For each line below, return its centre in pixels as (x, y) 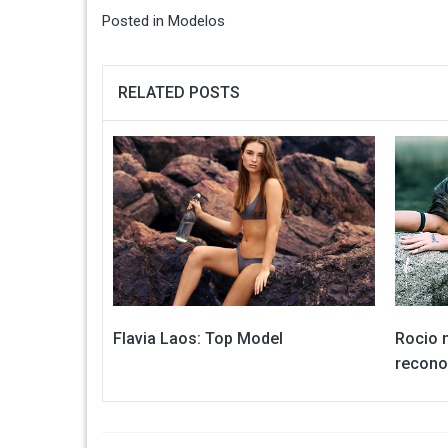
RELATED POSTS (179, 92)
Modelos (196, 20)
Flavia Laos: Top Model (198, 338)
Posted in (135, 20)
